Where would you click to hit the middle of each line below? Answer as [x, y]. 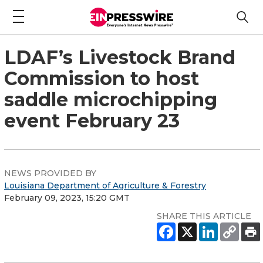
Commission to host [102, 78]
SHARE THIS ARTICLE [204, 216]
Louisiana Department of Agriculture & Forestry [105, 185]
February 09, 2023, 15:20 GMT [67, 198]
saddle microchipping [111, 99]
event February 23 [92, 120]
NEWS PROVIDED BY [50, 173]
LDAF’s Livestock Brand [120, 57]
